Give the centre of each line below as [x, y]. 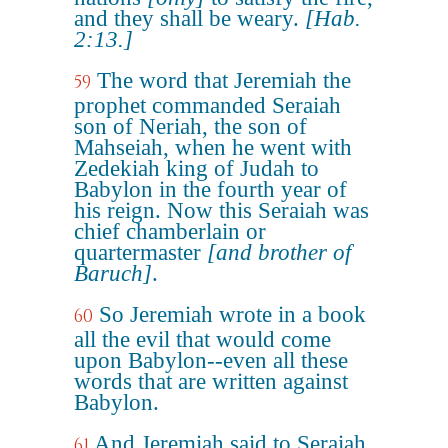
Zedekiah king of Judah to [196, 168]
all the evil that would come [202, 339]
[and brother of [279, 252]
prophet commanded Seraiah [207, 105]
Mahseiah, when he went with [213, 147]
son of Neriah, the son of [190, 126]
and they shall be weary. [189, 18]
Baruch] [113, 273]
